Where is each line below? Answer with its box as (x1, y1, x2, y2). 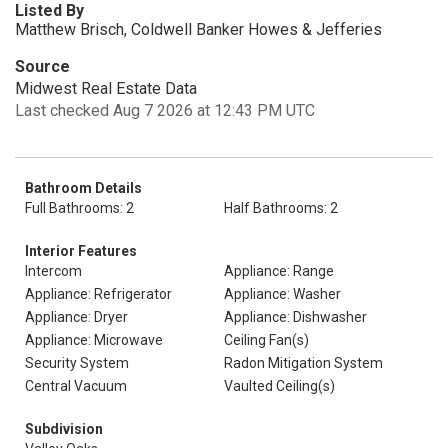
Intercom (25, 263, 82, 279)
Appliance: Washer (224, 286, 341, 302)
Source (15, 57, 70, 76)
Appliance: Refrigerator (25, 286, 172, 302)
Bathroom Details (25, 180, 142, 196)
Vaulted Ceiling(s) (224, 378, 335, 394)
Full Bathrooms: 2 (25, 200, 134, 216)
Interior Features (25, 243, 137, 259)
